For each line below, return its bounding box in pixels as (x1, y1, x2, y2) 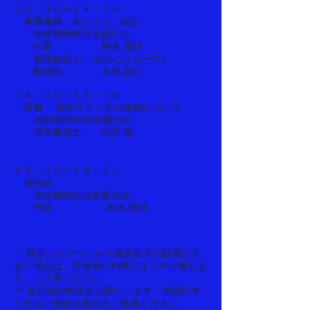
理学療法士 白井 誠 (14, 127, 133, 138)
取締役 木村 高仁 (14, 66, 143, 77)
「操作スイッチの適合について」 (46, 102, 191, 113)
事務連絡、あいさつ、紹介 (14, 16, 140, 27)
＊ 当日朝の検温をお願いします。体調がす (14, 285, 201, 296)
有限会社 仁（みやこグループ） (14, 53, 172, 64)
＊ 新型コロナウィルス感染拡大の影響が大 (14, 248, 201, 259)
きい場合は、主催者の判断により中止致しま (14, 260, 208, 271)
